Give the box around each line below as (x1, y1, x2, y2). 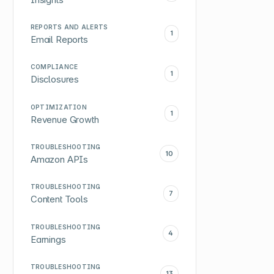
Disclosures (30, 74, 80, 86)
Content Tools (30, 194, 88, 206)
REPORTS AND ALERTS (30, 23, 108, 31)
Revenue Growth (30, 114, 99, 125)
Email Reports (30, 34, 88, 45)
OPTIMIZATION (30, 103, 87, 111)
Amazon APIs (30, 154, 89, 165)
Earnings (30, 234, 66, 245)
